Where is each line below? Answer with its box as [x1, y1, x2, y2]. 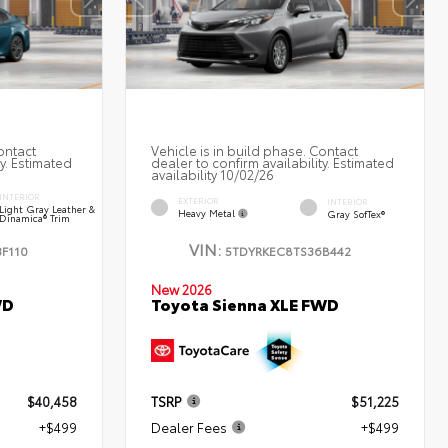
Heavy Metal [178, 206, 239, 220]
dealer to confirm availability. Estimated [151, 153, 395, 172]
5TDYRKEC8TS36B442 [225, 242, 352, 260]
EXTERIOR [178, 195, 220, 207]
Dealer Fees [151, 418, 228, 437]
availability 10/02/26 [151, 165, 275, 184]
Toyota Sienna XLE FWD [151, 291, 340, 315]
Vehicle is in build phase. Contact [151, 141, 359, 160]
